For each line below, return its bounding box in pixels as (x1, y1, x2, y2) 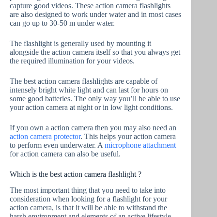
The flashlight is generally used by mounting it (10, 39, 151, 48)
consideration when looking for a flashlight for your (10, 195, 167, 203)
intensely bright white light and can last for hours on (10, 86, 168, 94)
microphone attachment (105, 141, 176, 150)
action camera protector (10, 132, 80, 141)
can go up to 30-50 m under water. (10, 19, 115, 28)
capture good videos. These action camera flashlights (10, 1, 170, 10)
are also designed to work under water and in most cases (10, 10, 181, 19)
